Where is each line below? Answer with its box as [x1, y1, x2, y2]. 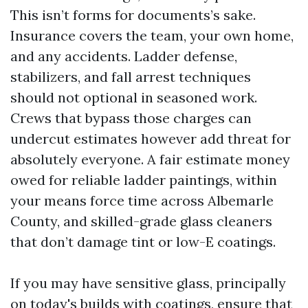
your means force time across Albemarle [10, 192, 274, 209]
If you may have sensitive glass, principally [10, 274, 286, 291]
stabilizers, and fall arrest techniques [10, 68, 251, 85]
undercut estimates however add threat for [10, 130, 291, 147]
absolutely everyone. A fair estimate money [10, 151, 290, 168]
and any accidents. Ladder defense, [10, 47, 237, 65]
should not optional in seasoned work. [10, 89, 257, 106]
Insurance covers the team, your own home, [10, 27, 294, 44]
